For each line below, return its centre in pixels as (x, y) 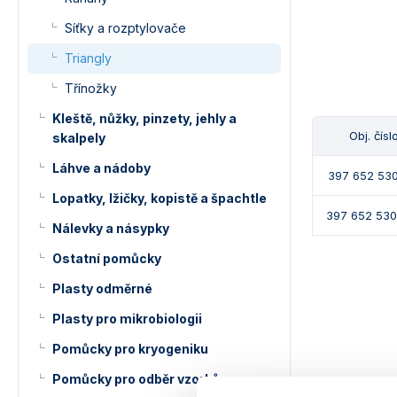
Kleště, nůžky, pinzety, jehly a (144, 118)
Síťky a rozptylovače (125, 28)
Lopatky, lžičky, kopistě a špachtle (160, 198)
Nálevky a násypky (111, 228)
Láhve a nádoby (101, 168)
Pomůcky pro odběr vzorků (136, 379)
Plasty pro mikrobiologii (127, 319)
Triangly (88, 58)
